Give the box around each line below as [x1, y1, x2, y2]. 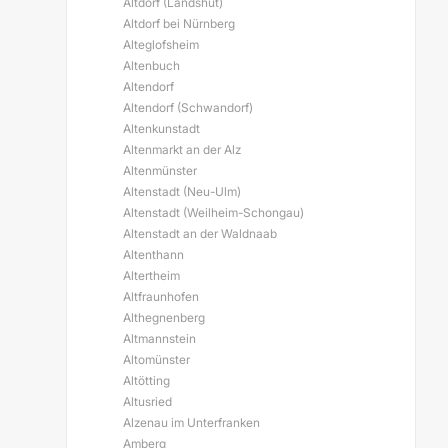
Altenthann [123, 247, 184, 262]
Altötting [123, 373, 170, 388]
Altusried [123, 394, 172, 409]
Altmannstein [123, 331, 196, 346]
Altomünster [123, 352, 190, 367]
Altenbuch [123, 58, 180, 73]
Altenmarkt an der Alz [123, 142, 241, 157]
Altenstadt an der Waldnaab [123, 226, 277, 241]
